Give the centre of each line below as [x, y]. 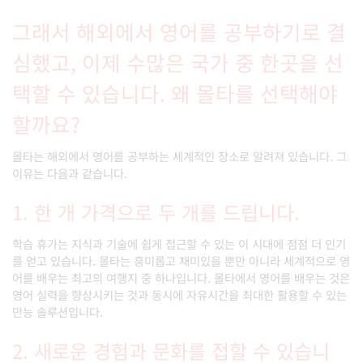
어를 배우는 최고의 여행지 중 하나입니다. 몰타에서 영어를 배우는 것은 [181, 278]
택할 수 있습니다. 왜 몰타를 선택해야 [175, 93]
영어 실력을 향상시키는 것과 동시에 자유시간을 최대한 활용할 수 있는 [179, 295]
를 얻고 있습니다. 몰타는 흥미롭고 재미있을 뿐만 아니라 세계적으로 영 [181, 261]
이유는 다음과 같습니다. [70, 173]
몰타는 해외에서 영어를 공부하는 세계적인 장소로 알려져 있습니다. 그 [179, 156]
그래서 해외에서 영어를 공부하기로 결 [179, 31]
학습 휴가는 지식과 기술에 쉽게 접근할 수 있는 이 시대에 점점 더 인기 [179, 243]
